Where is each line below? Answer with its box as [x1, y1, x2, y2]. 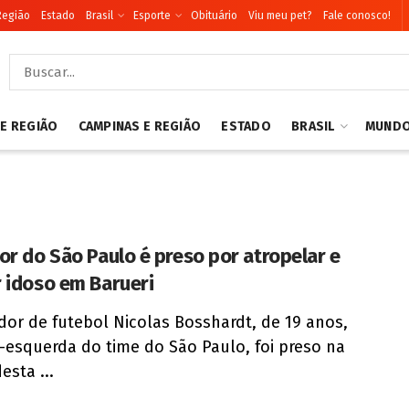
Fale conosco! [323, 9, 391, 22]
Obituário [191, 9, 237, 22]
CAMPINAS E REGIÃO [78, 119, 202, 134]
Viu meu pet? [248, 9, 312, 22]
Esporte [133, 9, 171, 22]
